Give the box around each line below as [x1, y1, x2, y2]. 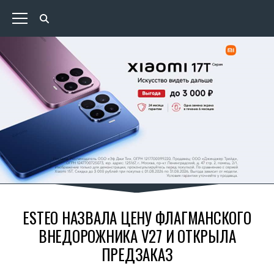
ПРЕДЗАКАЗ [101, 243, 173, 265]
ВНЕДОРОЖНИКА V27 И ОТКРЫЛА [38, 224, 236, 247]
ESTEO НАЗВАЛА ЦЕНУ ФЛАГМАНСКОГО [23, 206, 251, 229]
